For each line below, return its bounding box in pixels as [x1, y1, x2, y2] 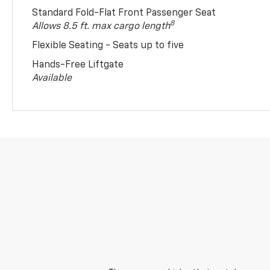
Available [32, 73, 72, 83]
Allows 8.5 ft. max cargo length [32, 21, 171, 31]
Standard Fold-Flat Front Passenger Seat [32, 8, 216, 18]
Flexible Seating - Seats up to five [32, 40, 184, 51]
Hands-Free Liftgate [32, 60, 124, 70]
